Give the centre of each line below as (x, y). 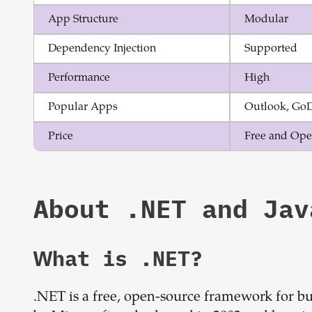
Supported (271, 49)
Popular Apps (83, 107)
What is (87, 258)
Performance (79, 78)
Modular (266, 19)
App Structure (83, 19)
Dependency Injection (102, 49)
